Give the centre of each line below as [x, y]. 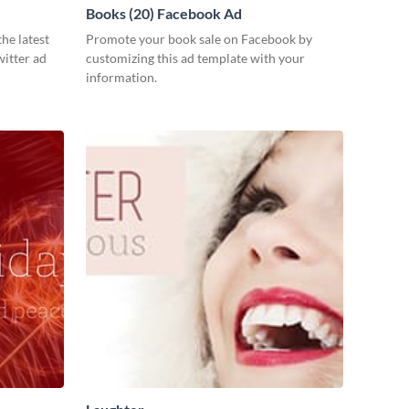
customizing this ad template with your [195, 58]
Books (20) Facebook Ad [164, 14]
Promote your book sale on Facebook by [199, 39]
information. [121, 78]
